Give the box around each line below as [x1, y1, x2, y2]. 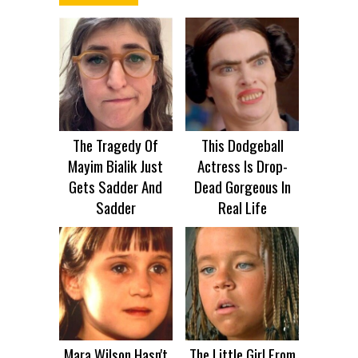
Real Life [217, 196, 267, 219]
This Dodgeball [201, 133, 284, 157]
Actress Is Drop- [197, 154, 288, 177]
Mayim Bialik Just [68, 154, 164, 177]
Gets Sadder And [69, 175, 163, 198]
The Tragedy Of [73, 133, 159, 157]
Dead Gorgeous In [193, 175, 291, 198]
